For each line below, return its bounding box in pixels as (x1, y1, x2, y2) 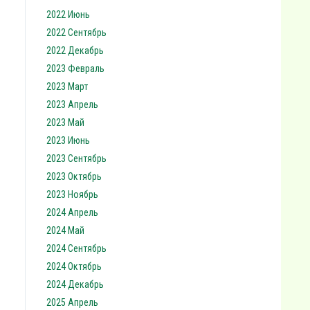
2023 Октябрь (46, 171, 102, 182)
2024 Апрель (46, 207, 98, 218)
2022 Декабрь (46, 45, 104, 56)
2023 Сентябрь (46, 153, 107, 164)
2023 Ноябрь (46, 189, 98, 200)
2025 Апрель (46, 297, 98, 308)
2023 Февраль (46, 63, 104, 74)
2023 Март (46, 81, 88, 92)
